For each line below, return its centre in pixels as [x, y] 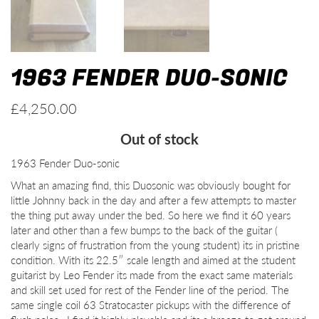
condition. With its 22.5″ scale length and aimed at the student [153, 260]
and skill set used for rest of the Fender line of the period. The [150, 290]
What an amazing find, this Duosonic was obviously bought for [151, 185]
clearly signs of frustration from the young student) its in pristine [155, 245]
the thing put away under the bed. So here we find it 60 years [151, 215]
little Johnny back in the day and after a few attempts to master [153, 200]
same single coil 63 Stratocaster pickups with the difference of [151, 305]
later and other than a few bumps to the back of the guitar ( [144, 230]
